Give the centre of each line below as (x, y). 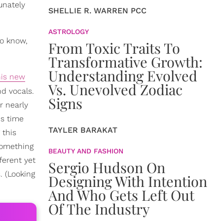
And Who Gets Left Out (121, 195)
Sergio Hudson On (107, 167)
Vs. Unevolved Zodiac (115, 89)
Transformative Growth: (126, 62)
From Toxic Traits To (114, 48)
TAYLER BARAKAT (83, 130)
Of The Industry (99, 209)
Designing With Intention (128, 181)
